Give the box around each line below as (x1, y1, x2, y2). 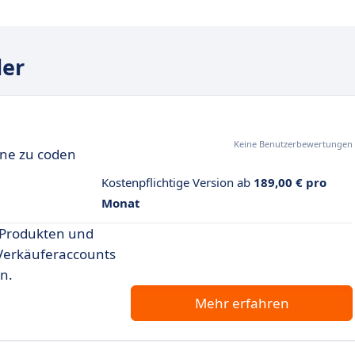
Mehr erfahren (194, 294, 289, 313)
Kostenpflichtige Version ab (101, 174, 254, 191)
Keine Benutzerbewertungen (234, 138, 353, 151)
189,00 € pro (253, 174, 326, 191)
